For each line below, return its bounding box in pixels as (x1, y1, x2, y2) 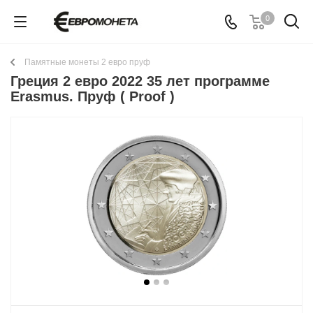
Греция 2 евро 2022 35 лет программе (10, 73, 270, 89)
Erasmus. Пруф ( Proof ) (10, 89, 175, 104)
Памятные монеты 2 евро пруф (24, 57, 150, 67)
